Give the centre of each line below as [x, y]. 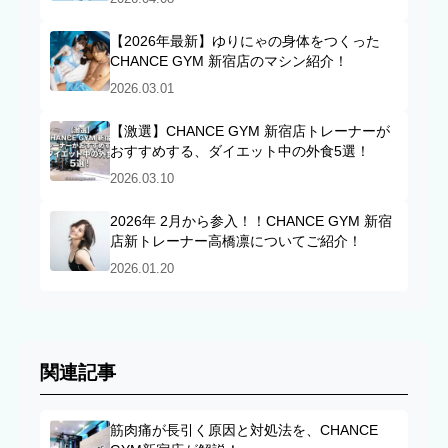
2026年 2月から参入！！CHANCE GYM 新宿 [251, 221]
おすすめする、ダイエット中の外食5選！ [240, 151]
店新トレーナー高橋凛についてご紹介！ [236, 241]
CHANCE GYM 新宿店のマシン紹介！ [229, 61]
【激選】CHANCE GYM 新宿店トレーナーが [250, 131]
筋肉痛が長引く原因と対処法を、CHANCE [244, 430]
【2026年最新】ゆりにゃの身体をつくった [245, 41]
